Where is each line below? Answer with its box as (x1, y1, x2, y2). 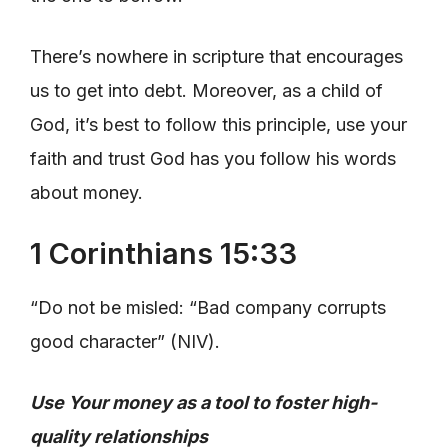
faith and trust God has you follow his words (30, 147, 396, 169)
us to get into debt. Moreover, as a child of (30, 79, 383, 101)
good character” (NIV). (30, 330, 220, 352)
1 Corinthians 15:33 (30, 235, 297, 271)
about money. (30, 181, 143, 203)
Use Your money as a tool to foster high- (30, 391, 377, 413)
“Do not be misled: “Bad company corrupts (30, 296, 386, 318)
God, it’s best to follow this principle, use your (30, 113, 407, 135)
